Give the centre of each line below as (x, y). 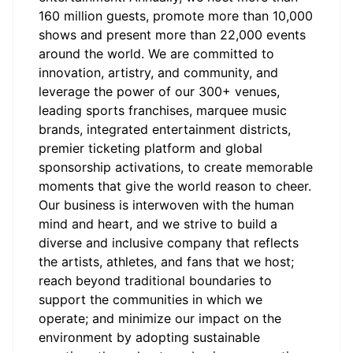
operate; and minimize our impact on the (160, 318)
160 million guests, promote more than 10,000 (176, 16)
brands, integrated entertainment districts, (165, 129)
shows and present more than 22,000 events (172, 35)
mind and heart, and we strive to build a (158, 224)
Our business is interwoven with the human (166, 205)
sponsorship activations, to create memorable (176, 167)
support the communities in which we (150, 299)
